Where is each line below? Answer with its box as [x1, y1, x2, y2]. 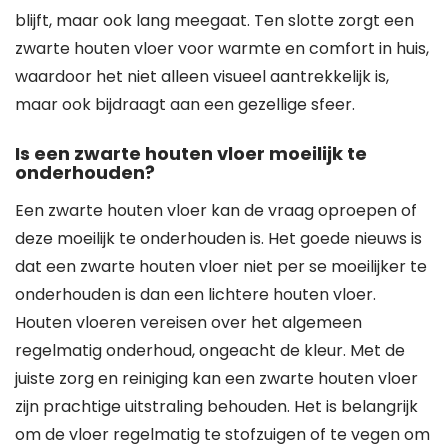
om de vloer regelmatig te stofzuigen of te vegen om [15, 423, 430, 446]
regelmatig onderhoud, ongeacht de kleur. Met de [15, 339, 405, 362]
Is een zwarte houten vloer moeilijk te [15, 141, 367, 166]
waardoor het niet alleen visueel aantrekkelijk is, [15, 65, 389, 88]
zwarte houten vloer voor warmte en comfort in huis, [15, 37, 429, 60]
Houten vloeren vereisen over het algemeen [15, 311, 362, 334]
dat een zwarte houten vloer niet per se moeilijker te [15, 255, 427, 278]
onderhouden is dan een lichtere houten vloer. [15, 283, 376, 306]
